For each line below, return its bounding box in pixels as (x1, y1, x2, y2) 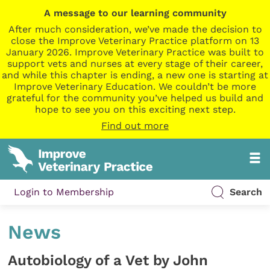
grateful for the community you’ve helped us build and (7, 92, 263, 104)
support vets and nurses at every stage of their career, (7, 58, 263, 69)
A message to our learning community (43, 7, 227, 19)
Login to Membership (14, 186, 115, 198)
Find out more (101, 120, 169, 131)
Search (229, 186, 262, 198)
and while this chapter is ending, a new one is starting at (2, 69, 268, 81)
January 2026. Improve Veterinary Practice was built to (6, 46, 264, 58)
